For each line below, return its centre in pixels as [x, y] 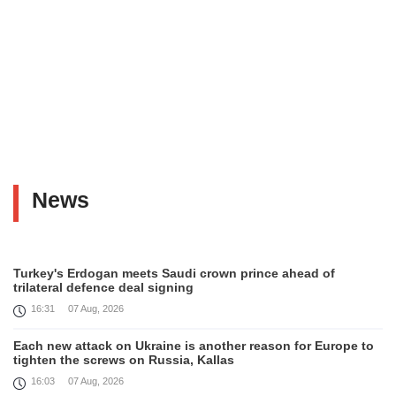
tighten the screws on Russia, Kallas [124, 359]
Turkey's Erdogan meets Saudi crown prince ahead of [174, 273]
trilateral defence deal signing [103, 287]
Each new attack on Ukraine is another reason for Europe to [194, 345]
